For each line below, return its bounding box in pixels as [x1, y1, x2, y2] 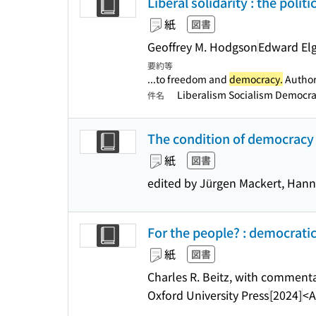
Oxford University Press [147, 286, 269, 303]
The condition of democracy [147, 129, 314, 147]
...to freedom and [147, 72, 229, 86]
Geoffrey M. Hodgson [147, 37, 257, 55]
